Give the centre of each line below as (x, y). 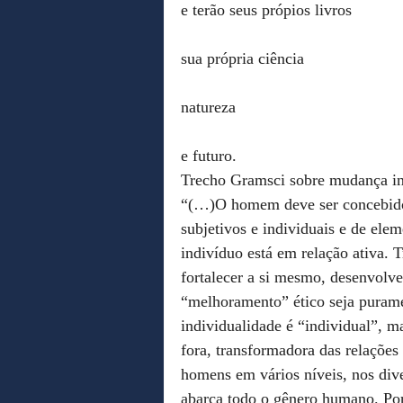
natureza (208, 107)
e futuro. (209, 155)
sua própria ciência (242, 58)
